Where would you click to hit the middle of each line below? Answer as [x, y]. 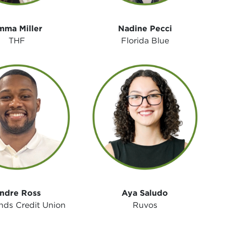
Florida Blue [145, 41]
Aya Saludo [145, 193]
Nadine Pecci [145, 29]
